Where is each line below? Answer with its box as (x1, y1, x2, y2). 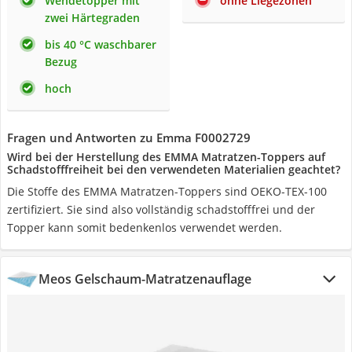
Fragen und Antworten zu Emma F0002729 (7, 130, 251, 145)
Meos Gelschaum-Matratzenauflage (38, 270, 251, 288)
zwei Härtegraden (45, 10, 140, 25)
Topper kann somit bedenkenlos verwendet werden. (7, 220, 282, 235)
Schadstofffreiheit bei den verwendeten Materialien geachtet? (7, 162, 340, 177)
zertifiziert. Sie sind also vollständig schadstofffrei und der (7, 202, 315, 217)
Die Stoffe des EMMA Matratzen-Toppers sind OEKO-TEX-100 (7, 184, 327, 199)
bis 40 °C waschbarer (45, 37, 156, 52)
